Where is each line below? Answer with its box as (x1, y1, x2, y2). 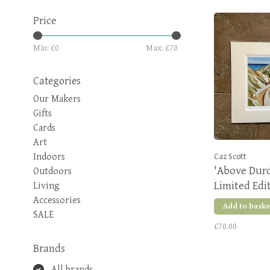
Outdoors (33, 166, 72, 177)
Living (33, 180, 60, 192)
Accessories (33, 195, 81, 206)
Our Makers (33, 93, 81, 105)
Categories (33, 75, 81, 87)
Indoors (33, 151, 65, 163)
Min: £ (33, 43, 55, 53)
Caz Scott (214, 152, 246, 162)
